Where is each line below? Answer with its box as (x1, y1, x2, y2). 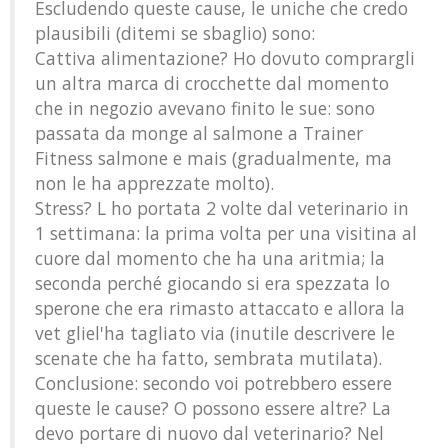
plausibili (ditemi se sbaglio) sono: (35, 21, 315, 45)
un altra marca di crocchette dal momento (35, 71, 389, 95)
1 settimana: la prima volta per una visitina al (35, 221, 417, 245)
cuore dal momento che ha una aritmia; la (35, 246, 385, 270)
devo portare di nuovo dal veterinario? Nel (35, 421, 384, 445)
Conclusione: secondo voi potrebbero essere (35, 371, 392, 395)
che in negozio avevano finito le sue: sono (35, 96, 375, 120)
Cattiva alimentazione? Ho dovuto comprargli (35, 46, 415, 70)
